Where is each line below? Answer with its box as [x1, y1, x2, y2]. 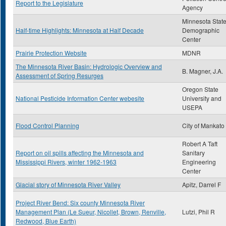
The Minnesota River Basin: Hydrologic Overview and [16, 62, 162, 71]
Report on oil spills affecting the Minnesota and [16, 148, 144, 157]
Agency [182, 3, 203, 12]
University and [182, 94, 221, 102]
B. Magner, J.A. [182, 67, 223, 75]
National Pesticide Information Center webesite [16, 94, 144, 102]
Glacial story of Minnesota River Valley [16, 180, 121, 189]
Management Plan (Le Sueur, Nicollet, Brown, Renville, [16, 207, 166, 216]
